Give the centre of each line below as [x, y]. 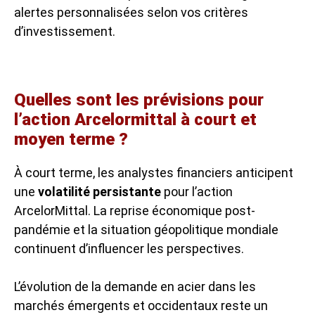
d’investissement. [65, 31]
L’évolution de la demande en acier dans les [135, 286]
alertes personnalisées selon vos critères [131, 12]
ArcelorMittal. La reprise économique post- [135, 210]
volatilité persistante [99, 191]
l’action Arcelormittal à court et [135, 119]
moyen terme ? [71, 139]
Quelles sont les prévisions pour [139, 99]
